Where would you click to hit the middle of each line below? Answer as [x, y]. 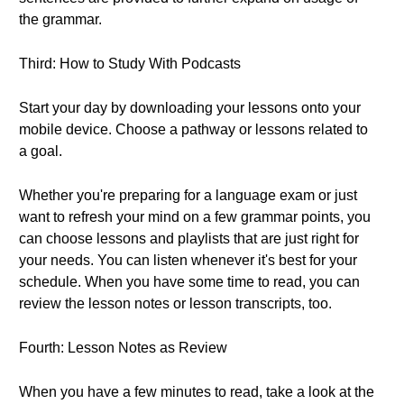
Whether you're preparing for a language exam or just [188, 195]
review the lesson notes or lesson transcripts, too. [175, 303]
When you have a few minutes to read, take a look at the [197, 392]
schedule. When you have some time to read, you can [189, 282]
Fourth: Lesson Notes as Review [123, 348]
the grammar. [60, 19]
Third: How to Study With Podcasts [130, 64]
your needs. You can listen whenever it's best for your [188, 260]
